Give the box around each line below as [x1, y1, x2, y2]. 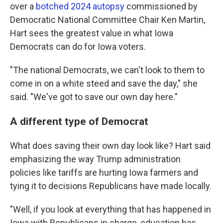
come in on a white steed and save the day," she [10, 78, 198, 89]
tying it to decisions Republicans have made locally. [10, 180, 212, 191]
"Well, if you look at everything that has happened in [10, 204, 211, 215]
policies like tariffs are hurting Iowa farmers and [10, 167, 198, 178]
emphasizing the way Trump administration [10, 153, 181, 164]
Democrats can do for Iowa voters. [10, 41, 146, 52]
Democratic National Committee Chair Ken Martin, [10, 14, 205, 25]
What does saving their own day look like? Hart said [10, 140, 211, 151]
